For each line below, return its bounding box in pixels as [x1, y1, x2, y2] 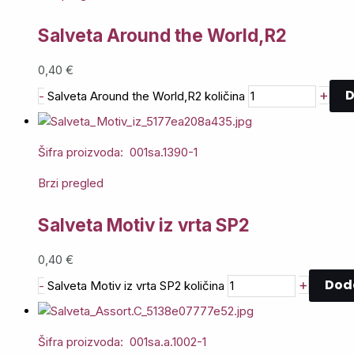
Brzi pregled [38, 175, 104, 191]
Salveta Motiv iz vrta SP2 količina [47, 277, 224, 293]
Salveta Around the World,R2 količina [47, 88, 245, 104]
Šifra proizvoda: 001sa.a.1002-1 [38, 334, 206, 350]
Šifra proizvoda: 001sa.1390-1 [38, 145, 198, 160]
